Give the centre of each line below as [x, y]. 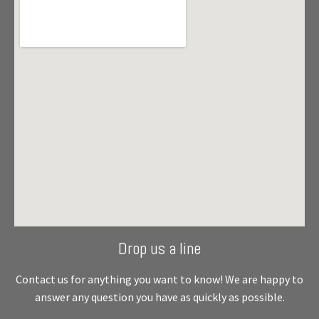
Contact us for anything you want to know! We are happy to [159, 279]
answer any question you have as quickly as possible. [159, 297]
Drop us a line [159, 249]
